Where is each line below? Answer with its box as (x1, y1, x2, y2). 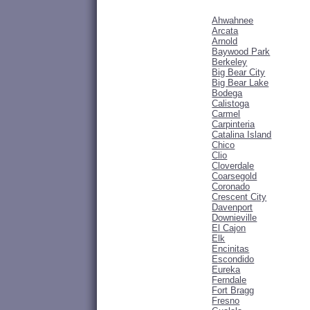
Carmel (212, 109, 241, 120)
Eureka (212, 264, 241, 275)
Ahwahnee (212, 15, 254, 26)
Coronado (212, 181, 250, 192)
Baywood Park (212, 46, 271, 57)
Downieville (212, 212, 257, 224)
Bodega (212, 88, 243, 99)
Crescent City (212, 192, 267, 203)
